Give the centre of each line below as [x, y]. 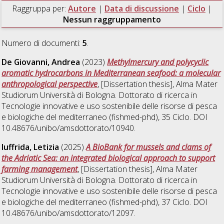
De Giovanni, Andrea [41, 62]
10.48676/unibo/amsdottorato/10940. [69, 128]
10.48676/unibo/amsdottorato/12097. [69, 213]
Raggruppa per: [40, 8]
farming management [40, 169]
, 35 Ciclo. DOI [183, 117]
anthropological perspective [50, 84]
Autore [82, 8]
